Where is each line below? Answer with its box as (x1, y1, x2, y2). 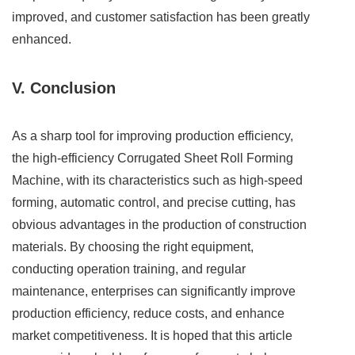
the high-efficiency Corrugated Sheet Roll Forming (12, 151, 293, 166)
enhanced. (12, 32, 71, 47)
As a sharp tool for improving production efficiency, (12, 129, 293, 143)
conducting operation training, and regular (12, 262, 246, 277)
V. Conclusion (12, 79, 116, 97)
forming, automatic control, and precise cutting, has (12, 196, 296, 210)
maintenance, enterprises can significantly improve (12, 284, 296, 299)
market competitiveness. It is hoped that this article (12, 329, 292, 343)
